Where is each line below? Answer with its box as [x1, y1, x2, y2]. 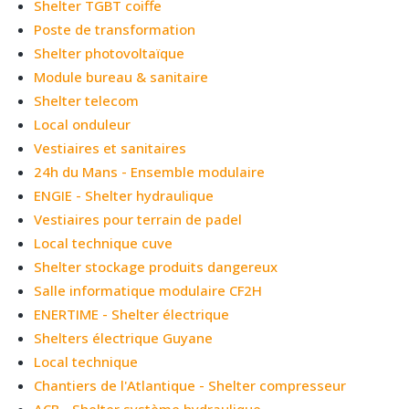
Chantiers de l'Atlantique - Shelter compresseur [34, 375, 347, 394]
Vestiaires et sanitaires [34, 138, 187, 157]
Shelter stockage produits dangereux [34, 257, 278, 276]
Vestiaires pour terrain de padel [34, 209, 243, 228]
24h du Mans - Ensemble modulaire [34, 162, 266, 181]
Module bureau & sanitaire [34, 67, 209, 86]
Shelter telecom [34, 90, 140, 110]
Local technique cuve [34, 233, 173, 252]
